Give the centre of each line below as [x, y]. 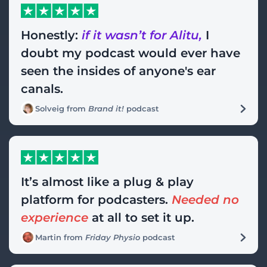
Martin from [60, 237]
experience [55, 217]
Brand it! [106, 108]
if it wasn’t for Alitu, [142, 35]
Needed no [205, 199]
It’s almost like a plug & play [107, 181]
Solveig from [62, 108]
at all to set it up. [141, 217]
